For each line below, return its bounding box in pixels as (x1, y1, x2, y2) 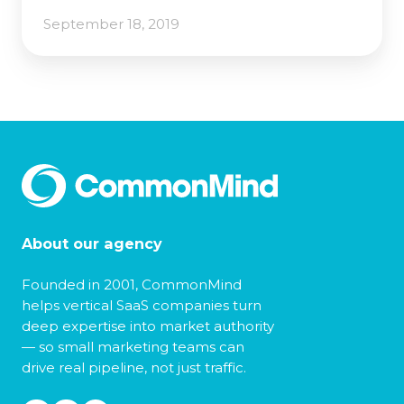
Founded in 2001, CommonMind (22, 275, 242, 293)
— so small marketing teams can (22, 337, 244, 355)
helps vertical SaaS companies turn (22, 296, 262, 314)
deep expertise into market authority (22, 317, 274, 335)
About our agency (22, 234, 162, 252)
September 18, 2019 (43, 14, 179, 32)
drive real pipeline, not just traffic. (22, 358, 246, 376)
